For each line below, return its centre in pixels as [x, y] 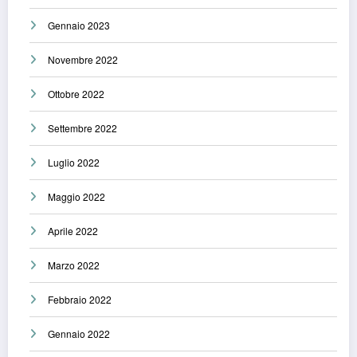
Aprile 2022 [73, 231]
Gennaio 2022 [79, 334]
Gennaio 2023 [79, 25]
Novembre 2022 [83, 60]
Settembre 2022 [82, 128]
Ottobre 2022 [76, 94]
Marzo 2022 [74, 265]
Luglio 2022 [74, 163]
